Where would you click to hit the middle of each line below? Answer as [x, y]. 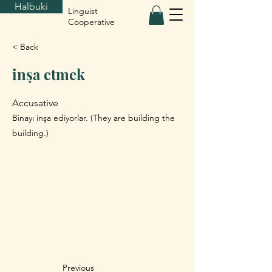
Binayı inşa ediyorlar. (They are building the [93, 118]
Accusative [35, 103]
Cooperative [91, 22]
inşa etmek [49, 74]
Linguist [83, 11]
